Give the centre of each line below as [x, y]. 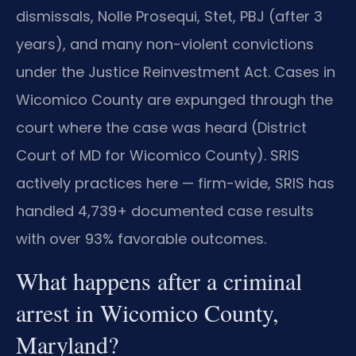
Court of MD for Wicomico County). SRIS [158, 156]
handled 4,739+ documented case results [165, 211]
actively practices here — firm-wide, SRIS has [175, 184]
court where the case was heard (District [161, 128]
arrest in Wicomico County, [147, 312]
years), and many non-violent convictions [165, 44]
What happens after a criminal [159, 280]
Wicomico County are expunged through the [174, 100]
